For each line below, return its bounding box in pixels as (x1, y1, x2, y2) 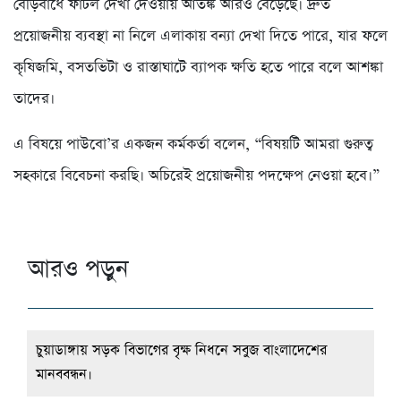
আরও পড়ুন (28, 252, 128, 286)
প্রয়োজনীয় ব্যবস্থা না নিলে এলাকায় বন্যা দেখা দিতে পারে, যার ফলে (13, 25, 388, 47)
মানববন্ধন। (36, 364, 92, 385)
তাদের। (13, 88, 55, 109)
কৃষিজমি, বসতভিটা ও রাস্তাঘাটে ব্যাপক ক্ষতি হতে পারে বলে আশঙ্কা (13, 56, 383, 78)
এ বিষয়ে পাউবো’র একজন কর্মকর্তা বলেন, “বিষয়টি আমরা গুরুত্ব (13, 133, 373, 155)
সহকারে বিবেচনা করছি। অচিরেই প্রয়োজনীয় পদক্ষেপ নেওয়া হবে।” (13, 165, 380, 186)
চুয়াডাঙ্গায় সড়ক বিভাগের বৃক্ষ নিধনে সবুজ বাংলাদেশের (36, 340, 327, 361)
